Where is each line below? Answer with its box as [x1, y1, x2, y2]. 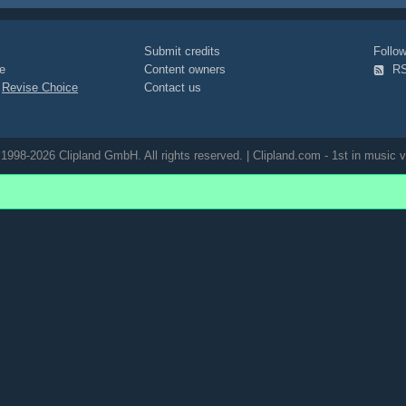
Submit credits [144, 44, 221, 58]
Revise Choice [2, 81, 79, 94]
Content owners [144, 63, 227, 76]
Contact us [144, 81, 202, 94]
